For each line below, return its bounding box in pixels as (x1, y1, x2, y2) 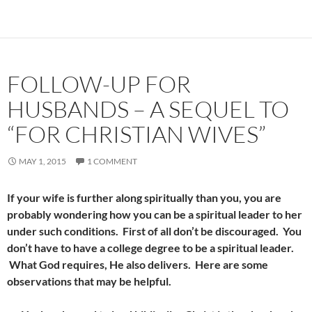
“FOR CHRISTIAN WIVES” (7, 120, 266, 148)
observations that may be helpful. (7, 274, 171, 288)
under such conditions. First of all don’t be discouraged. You (7, 224, 302, 237)
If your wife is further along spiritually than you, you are (7, 191, 281, 204)
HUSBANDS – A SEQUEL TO (7, 95, 289, 123)
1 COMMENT (87, 156, 137, 166)
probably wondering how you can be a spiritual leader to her (7, 208, 302, 221)
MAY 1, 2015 (19, 156, 66, 166)
